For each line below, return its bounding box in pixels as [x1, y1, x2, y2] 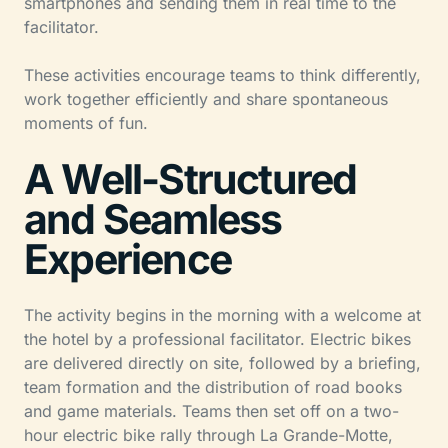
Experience [24, 233, 232, 284]
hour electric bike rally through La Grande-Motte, [24, 424, 393, 445]
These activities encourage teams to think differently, [24, 64, 421, 85]
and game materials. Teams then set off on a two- [24, 400, 399, 421]
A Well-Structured [24, 153, 357, 204]
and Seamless [24, 193, 282, 244]
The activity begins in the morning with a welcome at [24, 304, 421, 325]
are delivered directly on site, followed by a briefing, [24, 352, 421, 373]
